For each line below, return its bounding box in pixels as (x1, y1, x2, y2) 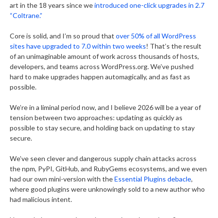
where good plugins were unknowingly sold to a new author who (10, 185, 205, 193)
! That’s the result (146, 42, 201, 50)
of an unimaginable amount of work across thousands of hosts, (10, 52, 199, 60)
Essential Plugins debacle (114, 175, 191, 183)
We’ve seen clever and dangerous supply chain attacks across (10, 154, 197, 163)
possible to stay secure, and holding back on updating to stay (10, 124, 195, 132)
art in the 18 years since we (10, 1, 94, 9)
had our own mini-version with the (10, 175, 114, 183)
